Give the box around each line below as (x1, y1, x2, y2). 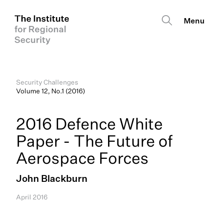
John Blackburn (16, 174, 88, 184)
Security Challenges (16, 78, 78, 87)
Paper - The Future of (16, 130, 173, 151)
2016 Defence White (16, 113, 163, 133)
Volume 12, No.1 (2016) (16, 87, 85, 95)
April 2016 (16, 193, 47, 201)
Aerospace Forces (16, 147, 149, 168)
